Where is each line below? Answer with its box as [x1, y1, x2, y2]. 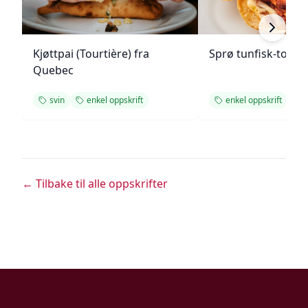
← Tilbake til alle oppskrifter [22, 176, 168, 191]
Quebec [33, 63, 74, 78]
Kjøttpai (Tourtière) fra [33, 46, 149, 61]
